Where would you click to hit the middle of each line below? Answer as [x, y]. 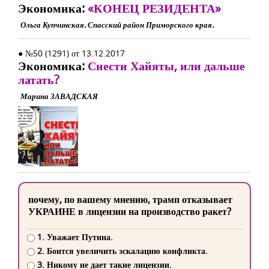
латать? [39, 80]
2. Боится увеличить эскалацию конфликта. [122, 251]
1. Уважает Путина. [75, 237]
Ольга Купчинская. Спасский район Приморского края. [117, 25]
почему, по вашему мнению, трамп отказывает [130, 199]
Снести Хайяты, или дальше [166, 66]
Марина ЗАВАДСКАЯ [59, 96]
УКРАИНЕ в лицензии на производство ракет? [130, 211]
